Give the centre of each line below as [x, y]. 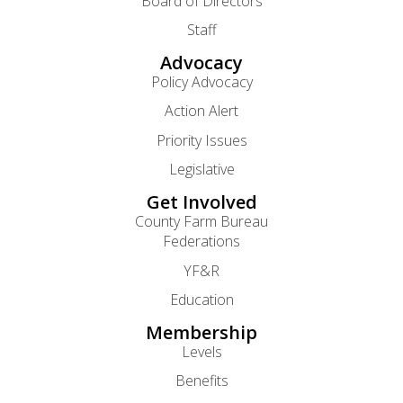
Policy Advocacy [201, 82]
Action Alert [201, 111]
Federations [201, 242]
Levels [201, 352]
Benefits [201, 381]
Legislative [201, 170]
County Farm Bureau [201, 222]
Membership [201, 333]
